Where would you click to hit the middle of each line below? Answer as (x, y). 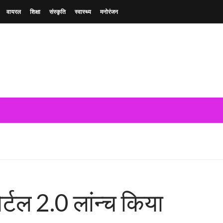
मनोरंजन (109, 11)
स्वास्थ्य (83, 11)
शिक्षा (35, 11)
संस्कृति (57, 11)
